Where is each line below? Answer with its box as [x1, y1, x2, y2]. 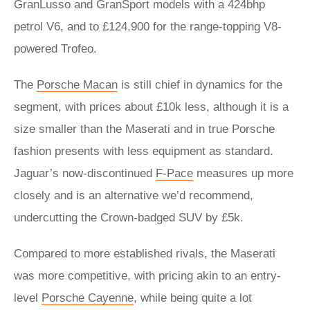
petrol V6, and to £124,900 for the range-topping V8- [14, 20, 282, 33]
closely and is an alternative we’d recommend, [14, 189, 253, 202]
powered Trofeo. [14, 42, 100, 55]
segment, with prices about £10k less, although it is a [14, 100, 289, 113]
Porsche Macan [37, 78, 118, 91]
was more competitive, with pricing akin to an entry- [14, 269, 281, 282]
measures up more [193, 167, 293, 180]
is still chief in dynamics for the [118, 78, 282, 91]
